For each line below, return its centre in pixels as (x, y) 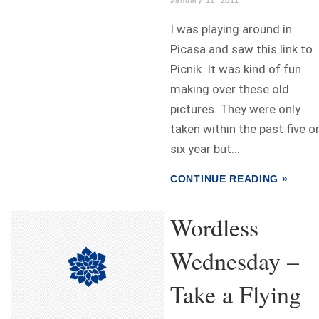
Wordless (214, 227)
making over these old (230, 89)
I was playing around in (231, 29)
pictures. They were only (235, 109)
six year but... (205, 149)
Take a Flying (236, 294)
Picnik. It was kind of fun (236, 69)
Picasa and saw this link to (241, 49)
